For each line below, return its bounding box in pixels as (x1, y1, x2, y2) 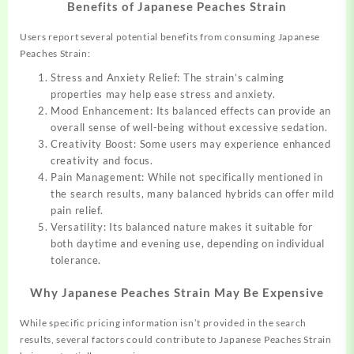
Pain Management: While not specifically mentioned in (51, 171, 323, 184)
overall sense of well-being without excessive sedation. (51, 121, 328, 134)
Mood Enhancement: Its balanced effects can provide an (51, 104, 332, 118)
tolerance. (51, 254, 101, 267)
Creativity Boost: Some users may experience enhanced (51, 137, 331, 151)
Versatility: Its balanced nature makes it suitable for (51, 220, 313, 234)
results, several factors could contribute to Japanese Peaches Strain (20, 333, 332, 345)
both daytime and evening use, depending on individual (51, 237, 326, 250)
